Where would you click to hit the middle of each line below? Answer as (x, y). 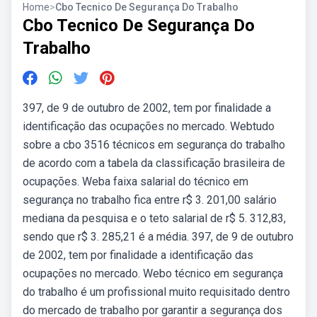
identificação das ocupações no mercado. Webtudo (149, 126)
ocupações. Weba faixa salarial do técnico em (136, 181)
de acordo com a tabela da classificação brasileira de (154, 163)
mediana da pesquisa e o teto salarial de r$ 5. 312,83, (154, 218)
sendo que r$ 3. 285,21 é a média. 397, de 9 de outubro (158, 237)
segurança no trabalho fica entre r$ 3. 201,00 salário (150, 200)
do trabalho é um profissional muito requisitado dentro (156, 292)
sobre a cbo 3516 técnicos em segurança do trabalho (154, 145)
